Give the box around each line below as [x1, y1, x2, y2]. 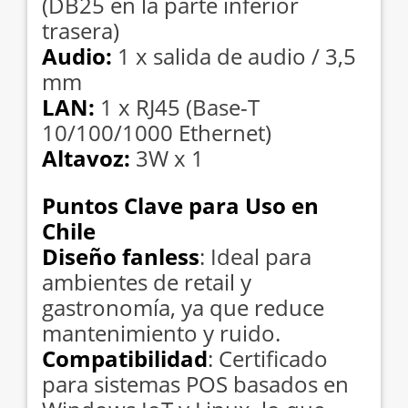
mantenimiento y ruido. [42, 317, 280, 348]
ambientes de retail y [42, 266, 251, 297]
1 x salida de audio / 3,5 [117, 40, 356, 71]
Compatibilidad [42, 342, 208, 373]
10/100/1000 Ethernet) [42, 117, 271, 148]
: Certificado [208, 342, 328, 373]
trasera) [42, 15, 119, 46]
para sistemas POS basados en [42, 368, 349, 399]
